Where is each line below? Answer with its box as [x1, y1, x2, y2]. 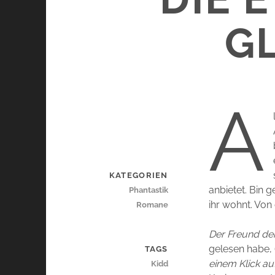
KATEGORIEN [109, 171, 168, 180]
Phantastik [128, 185, 168, 195]
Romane [136, 200, 168, 210]
